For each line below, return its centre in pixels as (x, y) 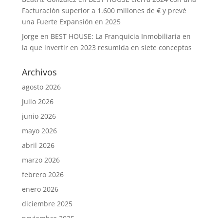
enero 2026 (40, 189)
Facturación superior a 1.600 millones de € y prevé (104, 11)
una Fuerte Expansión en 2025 (71, 22)
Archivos (39, 72)
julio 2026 (37, 102)
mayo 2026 (39, 131)
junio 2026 (39, 116)
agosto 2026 (41, 87)
